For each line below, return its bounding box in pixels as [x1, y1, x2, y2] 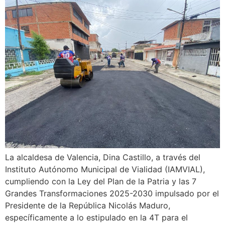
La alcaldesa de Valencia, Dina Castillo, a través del [5, 152, 200, 162]
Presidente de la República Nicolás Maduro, [5, 200, 170, 210]
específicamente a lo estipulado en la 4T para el [5, 212, 188, 222]
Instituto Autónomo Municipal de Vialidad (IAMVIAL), [5, 164, 205, 174]
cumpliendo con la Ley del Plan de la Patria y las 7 [5, 176, 196, 186]
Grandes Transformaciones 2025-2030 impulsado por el [5, 188, 219, 198]
